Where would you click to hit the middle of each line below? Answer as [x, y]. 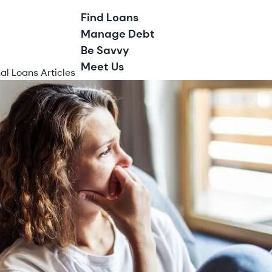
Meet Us [102, 67]
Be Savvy [105, 50]
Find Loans [110, 18]
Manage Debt [118, 34]
